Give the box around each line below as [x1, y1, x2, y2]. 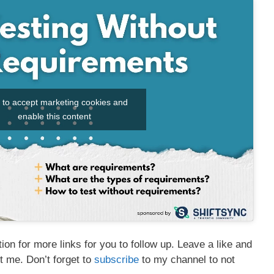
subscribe [94, 253, 139, 265]
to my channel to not [139, 253, 235, 265]
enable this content [18, 111, 91, 121]
